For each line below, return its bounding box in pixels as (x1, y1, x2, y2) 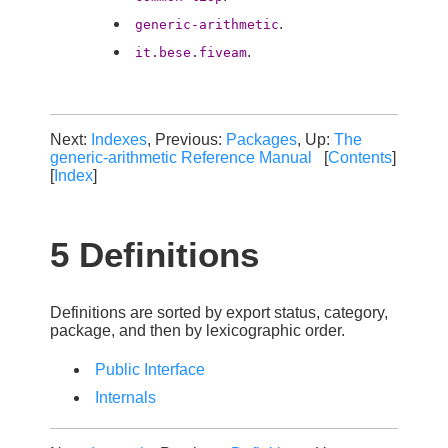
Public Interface (95, 360, 205, 378)
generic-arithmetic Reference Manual (50, 149, 312, 167)
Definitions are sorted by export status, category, (50, 303, 388, 321)
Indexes (91, 131, 147, 149)
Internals (95, 388, 156, 406)
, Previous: (147, 131, 226, 149)
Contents (328, 149, 392, 167)
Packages (226, 131, 297, 149)
